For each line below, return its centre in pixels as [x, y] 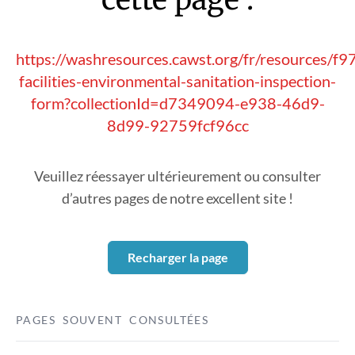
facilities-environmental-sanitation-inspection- [177, 81]
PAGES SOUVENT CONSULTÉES [113, 320]
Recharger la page [177, 257]
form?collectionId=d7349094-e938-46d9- [177, 103]
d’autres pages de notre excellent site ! [177, 198]
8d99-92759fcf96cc [177, 125]
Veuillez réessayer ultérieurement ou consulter [177, 176]
